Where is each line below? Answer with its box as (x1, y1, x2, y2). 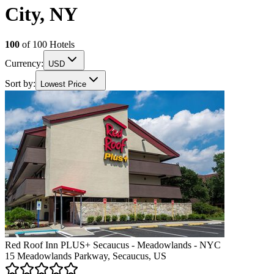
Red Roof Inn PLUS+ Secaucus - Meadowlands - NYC (5, 239, 221, 250)
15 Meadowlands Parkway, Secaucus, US (5, 250, 166, 261)
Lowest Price (40, 79, 86, 89)
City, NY (5, 3, 78, 26)
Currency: (5, 57, 43, 68)
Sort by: (5, 78, 35, 89)
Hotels (47, 39, 75, 50)
